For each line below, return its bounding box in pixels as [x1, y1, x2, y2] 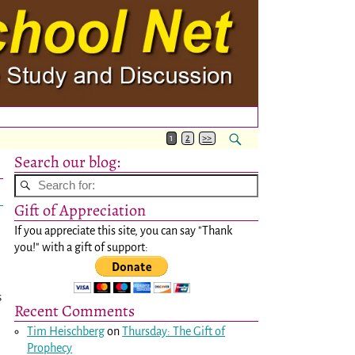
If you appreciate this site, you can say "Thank [14, 223, 232, 237]
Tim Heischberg [27, 324, 105, 338]
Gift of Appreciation [14, 198, 146, 221]
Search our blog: [14, 150, 120, 173]
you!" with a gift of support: [14, 240, 148, 254]
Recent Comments [14, 299, 135, 322]
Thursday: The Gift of [122, 324, 226, 338]
